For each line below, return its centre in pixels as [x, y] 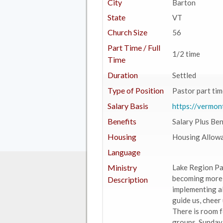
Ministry [122, 167]
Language [124, 152]
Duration [122, 75]
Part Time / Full [134, 48]
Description [127, 179]
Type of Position [135, 90]
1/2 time [186, 54]
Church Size [127, 32]
